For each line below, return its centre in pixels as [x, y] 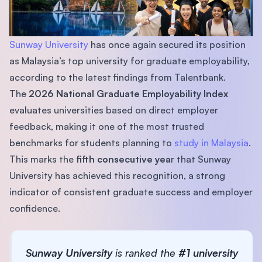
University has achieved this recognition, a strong [117, 175]
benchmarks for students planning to [92, 143]
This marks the [43, 159]
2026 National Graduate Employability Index [127, 94]
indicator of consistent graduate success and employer [131, 192]
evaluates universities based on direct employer [114, 110]
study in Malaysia [211, 143]
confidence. [35, 208]
